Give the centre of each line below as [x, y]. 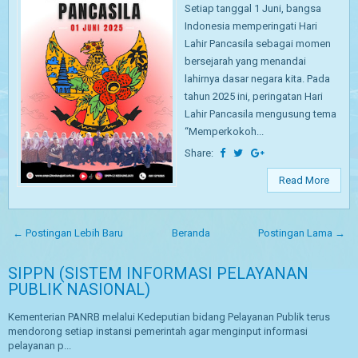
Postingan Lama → [302, 233]
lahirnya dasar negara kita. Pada [257, 79]
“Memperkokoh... [224, 131]
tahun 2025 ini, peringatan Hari [254, 96]
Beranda [191, 233]
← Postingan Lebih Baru [68, 233]
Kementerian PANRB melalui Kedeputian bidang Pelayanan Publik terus [169, 317]
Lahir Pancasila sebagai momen [258, 44]
